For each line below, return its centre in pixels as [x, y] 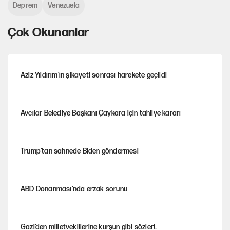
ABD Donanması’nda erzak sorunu [74, 189]
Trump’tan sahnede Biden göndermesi [80, 151]
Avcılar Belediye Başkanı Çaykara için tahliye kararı [101, 113]
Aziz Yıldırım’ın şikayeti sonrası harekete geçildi [94, 75]
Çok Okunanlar [49, 33]
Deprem [25, 6]
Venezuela [64, 6]
